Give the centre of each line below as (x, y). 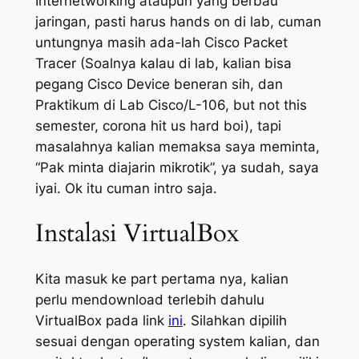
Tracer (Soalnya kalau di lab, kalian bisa (163, 64)
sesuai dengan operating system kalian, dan (177, 342)
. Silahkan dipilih (234, 321)
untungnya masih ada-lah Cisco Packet (161, 43)
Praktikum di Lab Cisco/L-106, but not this (171, 105)
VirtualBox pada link (101, 321)
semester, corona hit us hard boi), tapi (158, 126)
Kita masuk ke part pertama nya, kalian (161, 279)
